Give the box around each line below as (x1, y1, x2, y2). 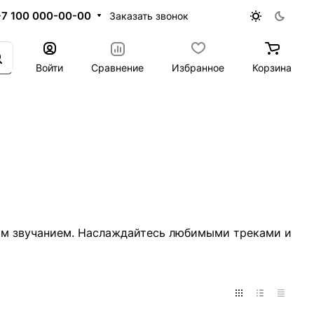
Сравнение (91, 61, 144, 74)
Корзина (252, 61, 292, 74)
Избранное (172, 61, 224, 74)
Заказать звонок (109, 9, 189, 22)
